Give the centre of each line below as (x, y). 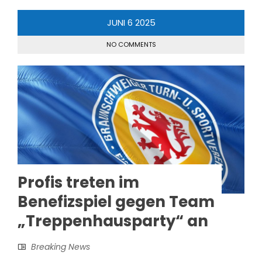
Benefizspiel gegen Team (116, 201)
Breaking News (61, 247)
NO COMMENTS (131, 44)
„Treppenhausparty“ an (113, 221)
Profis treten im (78, 182)
